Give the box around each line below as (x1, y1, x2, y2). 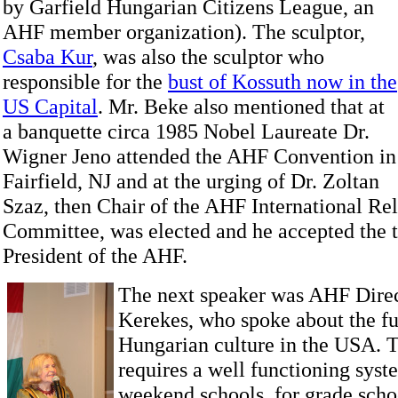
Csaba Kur (3, 44, 92, 68)
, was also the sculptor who (92, 44, 324, 68)
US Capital (3, 94, 98, 118)
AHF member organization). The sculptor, (3, 20, 365, 44)
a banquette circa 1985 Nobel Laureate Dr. (3, 119, 370, 143)
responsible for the (3, 69, 168, 93)
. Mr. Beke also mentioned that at (98, 94, 385, 118)
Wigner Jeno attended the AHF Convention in (3, 144, 396, 168)
